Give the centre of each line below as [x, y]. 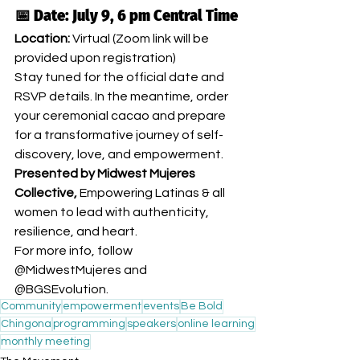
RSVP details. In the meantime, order [123, 96]
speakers [151, 323]
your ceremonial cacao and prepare [121, 115]
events [161, 306]
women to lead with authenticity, [113, 212]
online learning [216, 323]
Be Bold [202, 306]
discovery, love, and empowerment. [119, 154]
